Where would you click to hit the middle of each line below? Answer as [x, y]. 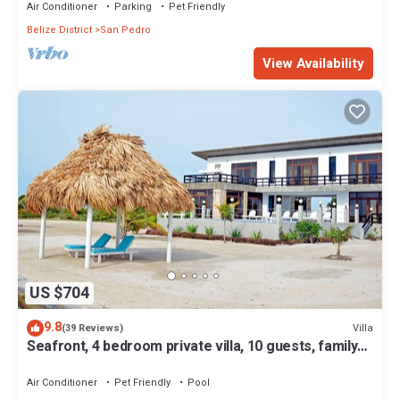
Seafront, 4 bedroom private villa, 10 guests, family [192, 347]
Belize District [59, 30]
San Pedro [125, 30]
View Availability [313, 64]
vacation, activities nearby [112, 363]
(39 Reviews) [92, 329]
